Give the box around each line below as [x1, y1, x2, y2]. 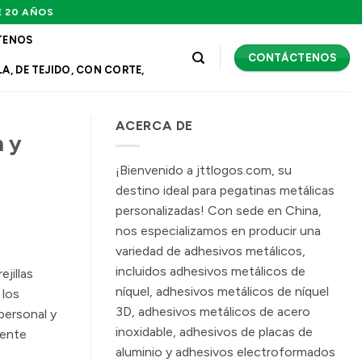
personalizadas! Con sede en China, [116, 202, 322, 218]
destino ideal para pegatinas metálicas [116, 182, 335, 198]
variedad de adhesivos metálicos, [116, 242, 305, 259]
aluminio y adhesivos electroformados [116, 343, 335, 360]
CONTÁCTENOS [247, 51, 337, 64]
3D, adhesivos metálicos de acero [116, 303, 310, 319]
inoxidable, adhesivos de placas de [116, 323, 313, 339]
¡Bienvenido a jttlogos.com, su [116, 162, 292, 178]
